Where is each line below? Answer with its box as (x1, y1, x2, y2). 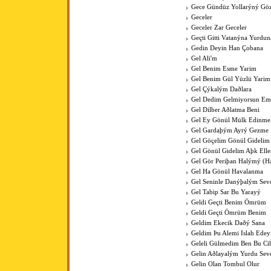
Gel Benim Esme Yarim (191, 65, 256, 73)
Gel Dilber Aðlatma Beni (191, 106, 260, 114)
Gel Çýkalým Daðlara (191, 86, 252, 93)
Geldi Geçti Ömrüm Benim (191, 209, 266, 217)
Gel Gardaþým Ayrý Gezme (191, 127, 269, 134)
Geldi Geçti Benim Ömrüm (191, 199, 266, 206)
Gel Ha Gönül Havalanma (191, 168, 263, 175)
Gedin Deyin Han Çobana (191, 45, 263, 52)
